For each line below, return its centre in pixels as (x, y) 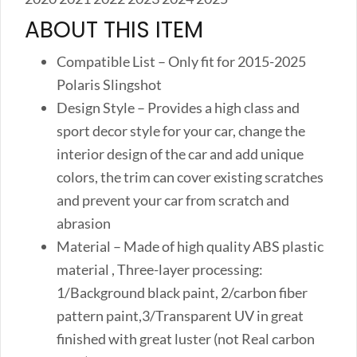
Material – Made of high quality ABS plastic (190, 246)
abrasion (84, 223)
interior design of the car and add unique (180, 153)
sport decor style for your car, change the (181, 130)
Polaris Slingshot (109, 84)
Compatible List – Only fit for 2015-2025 (181, 61)
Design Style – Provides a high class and (178, 107)
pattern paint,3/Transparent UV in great (180, 315)
